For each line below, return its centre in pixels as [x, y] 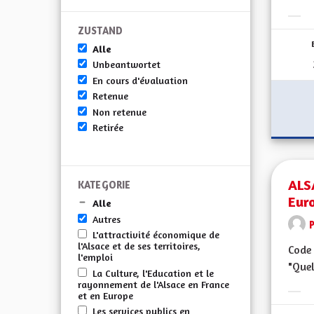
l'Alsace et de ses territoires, [139, 246]
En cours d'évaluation [140, 80]
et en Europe [105, 295]
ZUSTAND [100, 30]
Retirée [108, 127]
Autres [107, 219]
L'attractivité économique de [156, 235]
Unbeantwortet [127, 64]
